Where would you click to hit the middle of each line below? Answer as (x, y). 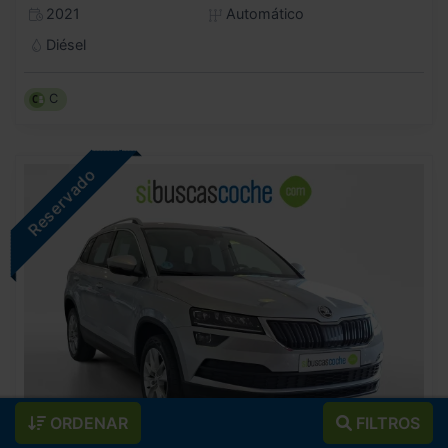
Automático (262, 14)
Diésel (63, 45)
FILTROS (386, 423)
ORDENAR (87, 423)
